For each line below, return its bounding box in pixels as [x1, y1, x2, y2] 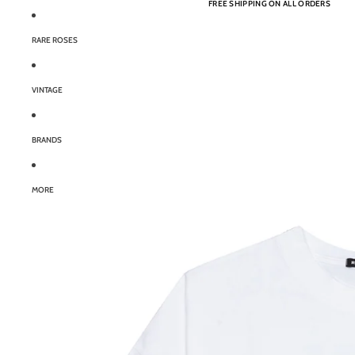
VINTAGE [32, 85, 63, 95]
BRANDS [32, 135, 62, 145]
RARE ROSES [32, 35, 78, 45]
